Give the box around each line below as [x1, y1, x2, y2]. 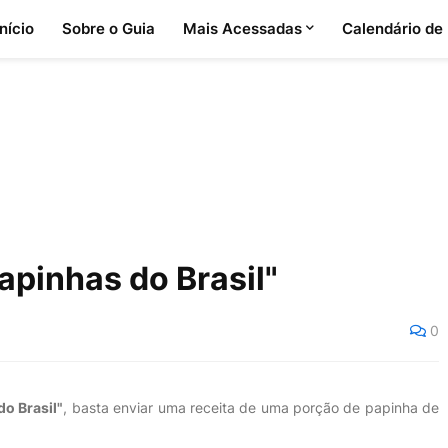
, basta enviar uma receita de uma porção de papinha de [63, 399, 440, 416]
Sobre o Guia [61, 19, 155, 38]
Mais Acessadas [182, 19, 302, 38]
